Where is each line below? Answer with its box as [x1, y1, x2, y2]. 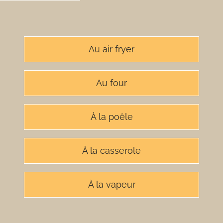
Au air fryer [89, 44, 134, 54]
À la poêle [90, 111, 133, 122]
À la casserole [82, 145, 141, 156]
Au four [96, 78, 127, 88]
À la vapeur [88, 179, 135, 190]
